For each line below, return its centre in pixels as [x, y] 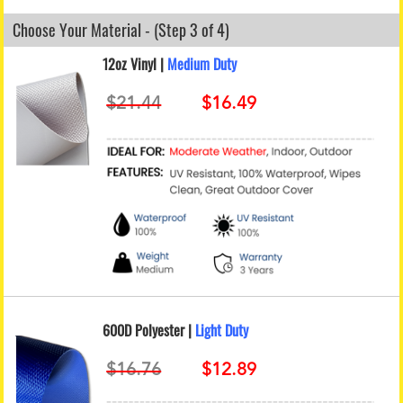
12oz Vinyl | [135, 63]
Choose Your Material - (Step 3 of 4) [121, 29]
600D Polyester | [149, 330]
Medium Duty [202, 63]
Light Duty [222, 330]
